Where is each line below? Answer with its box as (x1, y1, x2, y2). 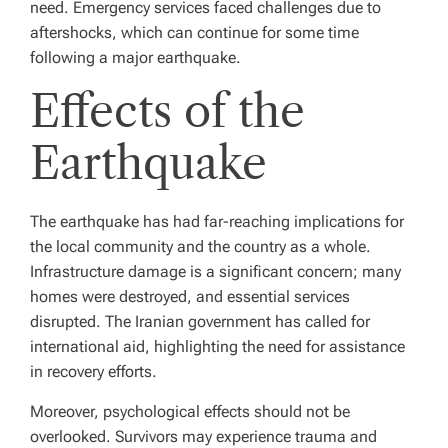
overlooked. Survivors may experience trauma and (30, 426, 377, 446)
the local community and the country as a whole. (30, 236, 371, 256)
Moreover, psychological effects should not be (30, 401, 350, 421)
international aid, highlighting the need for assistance (30, 336, 405, 356)
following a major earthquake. (30, 47, 241, 67)
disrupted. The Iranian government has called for (30, 311, 370, 331)
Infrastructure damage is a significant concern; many (30, 261, 401, 281)
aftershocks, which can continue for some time (30, 22, 359, 42)
